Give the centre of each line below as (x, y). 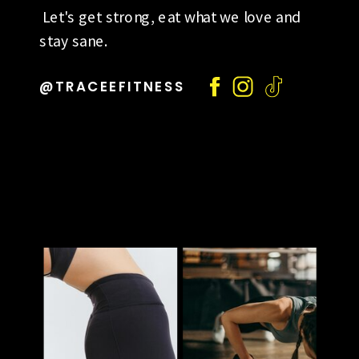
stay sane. (74, 41)
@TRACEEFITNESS (112, 87)
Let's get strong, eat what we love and (170, 16)
